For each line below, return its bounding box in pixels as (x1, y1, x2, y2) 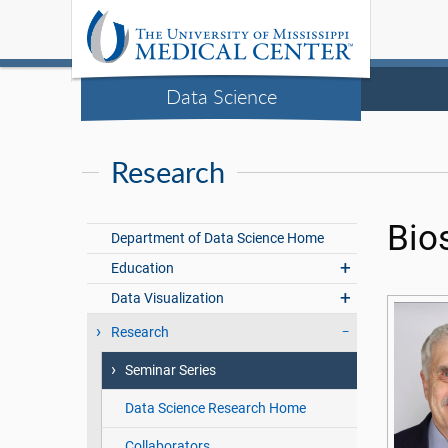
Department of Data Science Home (111, 230, 325, 247)
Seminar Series (124, 362, 216, 379)
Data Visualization (111, 290, 225, 307)
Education (111, 260, 175, 277)
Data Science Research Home (124, 400, 306, 417)
